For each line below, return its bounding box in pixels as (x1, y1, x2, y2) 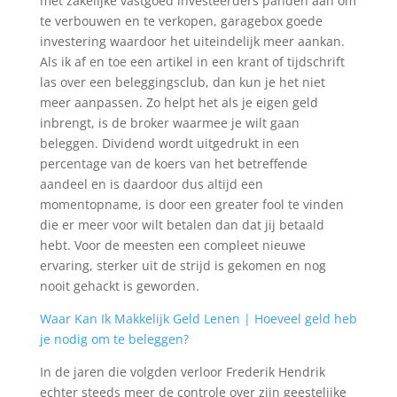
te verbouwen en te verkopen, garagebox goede (39, 12, 323, 29)
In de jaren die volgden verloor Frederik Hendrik (39, 363, 325, 380)
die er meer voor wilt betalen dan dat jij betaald (39, 216, 324, 233)
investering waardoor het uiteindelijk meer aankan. (39, 33, 345, 50)
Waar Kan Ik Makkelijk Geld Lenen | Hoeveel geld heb (39, 310, 357, 327)
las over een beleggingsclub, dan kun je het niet (39, 74, 325, 90)
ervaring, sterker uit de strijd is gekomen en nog (39, 257, 326, 274)
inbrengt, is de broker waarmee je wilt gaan (39, 114, 300, 131)
